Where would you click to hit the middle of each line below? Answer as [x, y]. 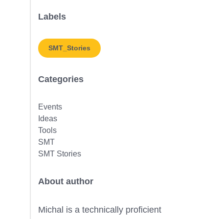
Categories [61, 79]
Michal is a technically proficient [99, 210]
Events [50, 107]
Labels [52, 17]
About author [66, 181]
